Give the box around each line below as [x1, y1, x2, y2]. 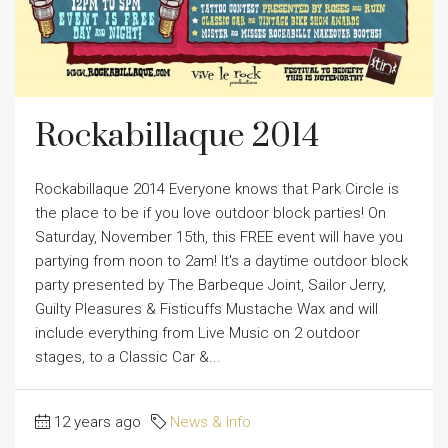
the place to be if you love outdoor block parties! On [35, 203, 386, 222]
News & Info [170, 412, 251, 431]
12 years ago [54, 412, 141, 431]
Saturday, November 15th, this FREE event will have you [35, 227, 403, 246]
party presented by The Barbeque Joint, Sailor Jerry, [35, 275, 386, 294]
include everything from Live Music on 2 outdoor [35, 323, 360, 342]
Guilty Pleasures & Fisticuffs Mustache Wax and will [35, 299, 378, 318]
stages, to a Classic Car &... [35, 347, 221, 366]
